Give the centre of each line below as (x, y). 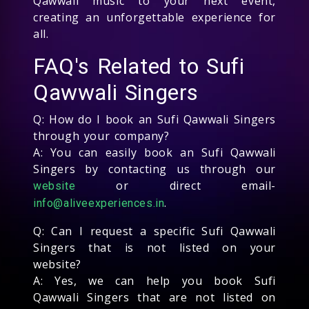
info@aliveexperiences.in (99, 203)
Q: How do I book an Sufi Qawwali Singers (154, 119)
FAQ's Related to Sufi (139, 66)
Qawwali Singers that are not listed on (154, 297)
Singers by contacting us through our (154, 169)
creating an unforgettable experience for (154, 17)
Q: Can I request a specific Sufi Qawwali (154, 231)
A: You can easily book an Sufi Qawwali (154, 152)
